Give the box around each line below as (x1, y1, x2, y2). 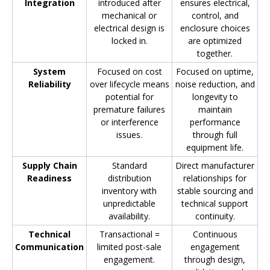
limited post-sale (97, 241, 162, 253)
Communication (15, 241, 84, 253)
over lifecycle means (89, 78, 169, 90)
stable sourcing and (177, 185, 253, 197)
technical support (181, 198, 248, 210)
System (33, 66, 66, 78)
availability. (108, 210, 150, 222)
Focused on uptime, (176, 66, 254, 78)
